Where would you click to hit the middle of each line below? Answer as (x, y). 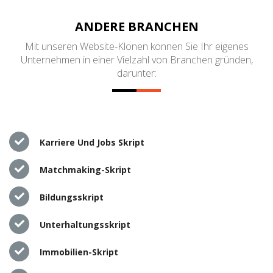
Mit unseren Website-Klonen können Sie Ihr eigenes (136, 46)
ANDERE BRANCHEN (136, 26)
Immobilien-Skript (79, 252)
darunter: (136, 73)
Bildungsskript (72, 197)
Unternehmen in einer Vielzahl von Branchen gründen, (136, 59)
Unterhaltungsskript (85, 224)
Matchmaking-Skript (85, 169)
